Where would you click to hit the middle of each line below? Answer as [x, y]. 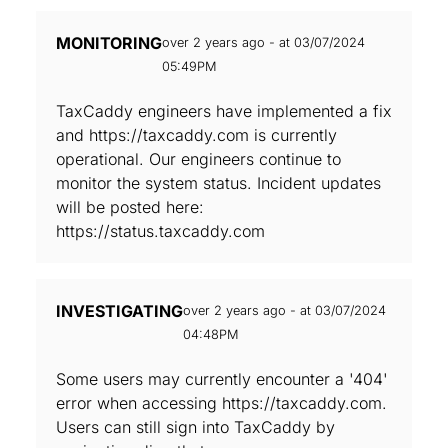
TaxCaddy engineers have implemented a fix [224, 111]
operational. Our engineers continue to [198, 159]
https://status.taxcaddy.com [160, 231]
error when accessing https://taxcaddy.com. [221, 403]
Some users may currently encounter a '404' [222, 379]
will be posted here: [130, 207]
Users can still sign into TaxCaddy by [195, 427]
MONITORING [109, 43]
